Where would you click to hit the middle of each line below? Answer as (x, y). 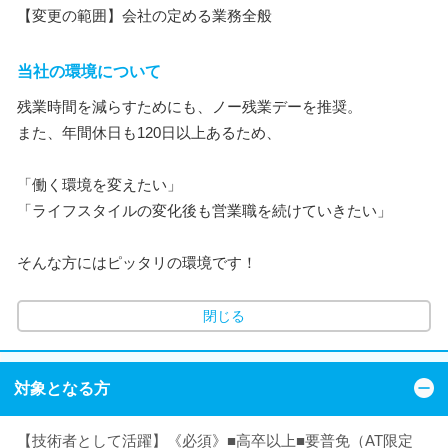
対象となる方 (62, 388)
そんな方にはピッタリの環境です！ (137, 262)
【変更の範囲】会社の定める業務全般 (144, 15)
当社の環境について (89, 71)
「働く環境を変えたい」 (99, 184)
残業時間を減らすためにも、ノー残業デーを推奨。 (189, 106)
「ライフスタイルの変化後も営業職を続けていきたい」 (204, 210)
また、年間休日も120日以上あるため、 (149, 132)
